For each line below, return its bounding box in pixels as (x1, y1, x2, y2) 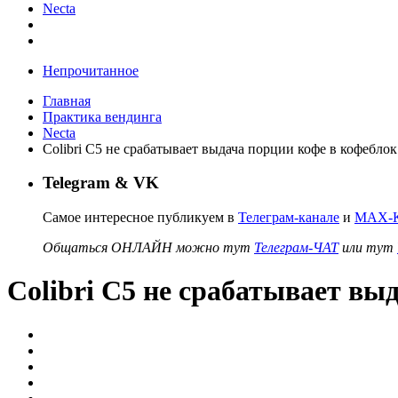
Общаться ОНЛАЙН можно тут (43, 239, 254, 255)
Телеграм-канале (238, 209, 339, 225)
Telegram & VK (43, 173, 159, 193)
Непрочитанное (43, 62, 139, 78)
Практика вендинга (43, 108, 162, 124)
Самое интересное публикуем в (43, 209, 238, 225)
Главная (43, 92, 91, 108)
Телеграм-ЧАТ (254, 239, 338, 255)
